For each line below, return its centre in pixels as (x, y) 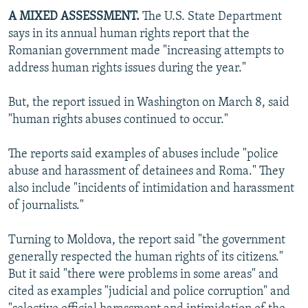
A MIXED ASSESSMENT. (74, 16)
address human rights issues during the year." (127, 68)
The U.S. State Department (211, 16)
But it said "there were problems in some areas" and (143, 274)
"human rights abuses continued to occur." (118, 120)
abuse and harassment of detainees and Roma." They (146, 171)
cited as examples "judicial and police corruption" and (149, 291)
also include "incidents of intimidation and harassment (151, 188)
